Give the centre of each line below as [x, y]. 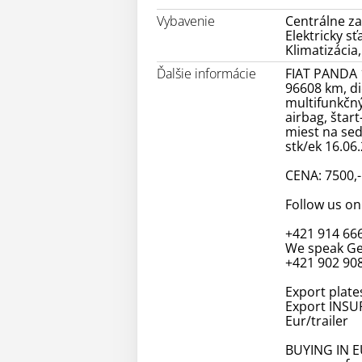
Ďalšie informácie [206, 74]
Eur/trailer [316, 321]
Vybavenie [186, 21]
